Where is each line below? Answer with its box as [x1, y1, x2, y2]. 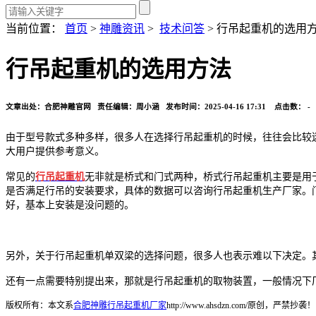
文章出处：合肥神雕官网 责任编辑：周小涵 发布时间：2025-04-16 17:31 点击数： [6, 102, 308, 111]
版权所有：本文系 [6, 300, 73, 311]
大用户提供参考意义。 [6, 146, 104, 157]
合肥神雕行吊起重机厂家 [73, 300, 166, 311]
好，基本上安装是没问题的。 [6, 200, 134, 211]
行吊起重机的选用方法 [6, 56, 231, 83]
